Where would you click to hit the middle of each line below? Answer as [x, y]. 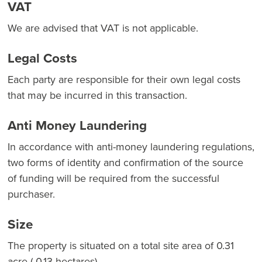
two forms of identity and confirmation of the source [125, 162]
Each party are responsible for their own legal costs [124, 79]
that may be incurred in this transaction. [97, 95]
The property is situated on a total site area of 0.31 [121, 245]
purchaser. [31, 194]
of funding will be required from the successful [113, 178]
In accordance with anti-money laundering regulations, [131, 146]
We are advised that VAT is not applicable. [103, 27]
